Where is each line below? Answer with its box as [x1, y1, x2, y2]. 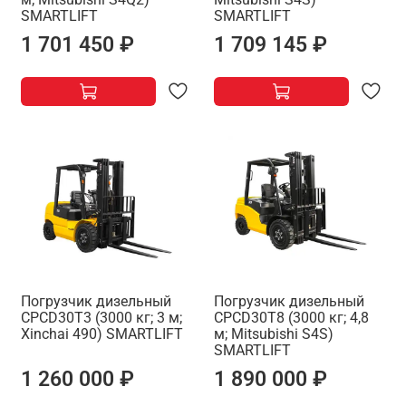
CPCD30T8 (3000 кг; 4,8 [214, 308, 369, 326]
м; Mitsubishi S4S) [214, 324, 333, 343]
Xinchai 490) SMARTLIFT [21, 324, 183, 343]
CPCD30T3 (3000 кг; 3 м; [21, 308, 182, 326]
